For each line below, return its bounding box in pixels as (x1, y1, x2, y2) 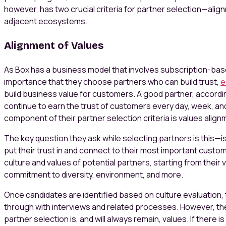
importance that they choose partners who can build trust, (4, 76, 220, 88)
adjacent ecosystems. (4, 16, 89, 27)
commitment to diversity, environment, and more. (4, 169, 185, 181)
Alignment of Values (4, 39, 103, 52)
